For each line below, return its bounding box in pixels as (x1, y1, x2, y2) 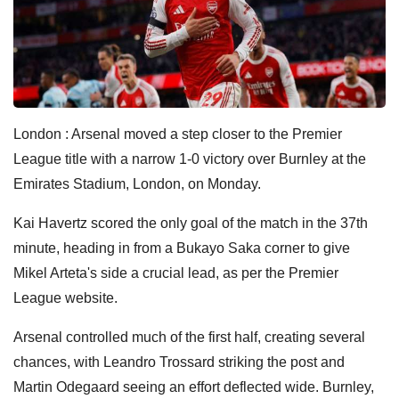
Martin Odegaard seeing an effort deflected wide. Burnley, (13, 379, 374, 395)
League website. (13, 289, 118, 305)
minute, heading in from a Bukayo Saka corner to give (13, 240, 350, 256)
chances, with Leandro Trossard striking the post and (13, 354, 345, 370)
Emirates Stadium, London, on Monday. (13, 175, 261, 191)
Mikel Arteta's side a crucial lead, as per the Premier (13, 265, 338, 281)
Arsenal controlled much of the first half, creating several (13, 329, 365, 345)
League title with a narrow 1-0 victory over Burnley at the (13, 151, 366, 167)
